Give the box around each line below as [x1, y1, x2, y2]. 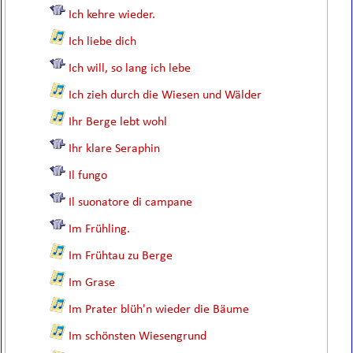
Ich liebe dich [69, 35, 137, 48]
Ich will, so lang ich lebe [69, 62, 191, 75]
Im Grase [69, 277, 116, 289]
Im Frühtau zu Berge [69, 250, 173, 262]
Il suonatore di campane [69, 196, 193, 209]
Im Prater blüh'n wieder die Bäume [69, 303, 250, 316]
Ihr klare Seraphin [69, 143, 161, 155]
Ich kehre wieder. [69, 9, 156, 21]
